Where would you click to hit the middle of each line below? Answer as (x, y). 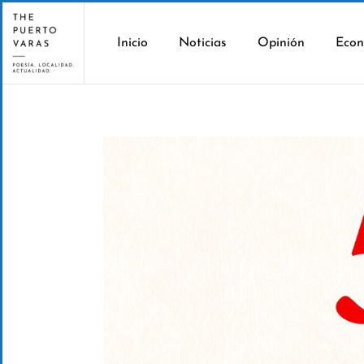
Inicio (132, 43)
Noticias (202, 43)
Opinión (281, 43)
